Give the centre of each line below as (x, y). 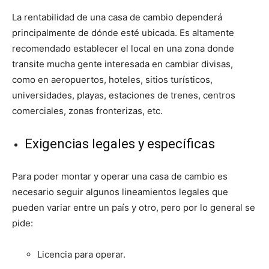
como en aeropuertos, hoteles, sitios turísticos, (112, 79)
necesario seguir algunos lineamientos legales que (120, 192)
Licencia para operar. (81, 254)
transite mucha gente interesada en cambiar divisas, (122, 64)
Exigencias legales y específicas (120, 144)
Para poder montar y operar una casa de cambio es (120, 176)
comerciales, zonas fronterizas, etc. (87, 110)
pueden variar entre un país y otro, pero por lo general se (134, 207)
